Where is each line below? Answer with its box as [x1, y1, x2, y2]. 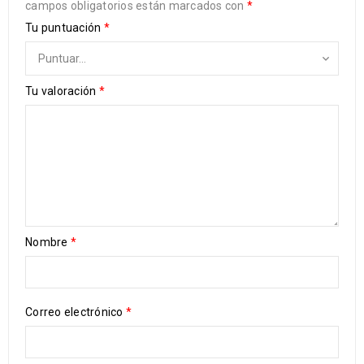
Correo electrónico [25, 305, 126, 319]
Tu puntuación [25, 21, 104, 35]
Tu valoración [25, 84, 99, 98]
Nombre [25, 236, 71, 249]
